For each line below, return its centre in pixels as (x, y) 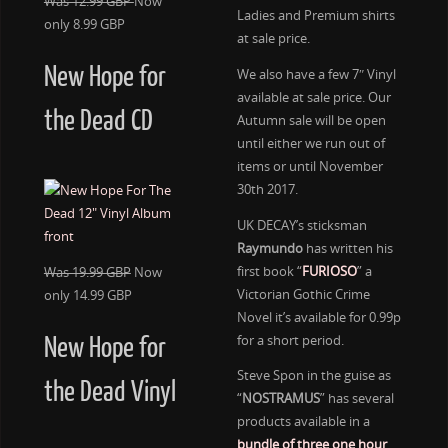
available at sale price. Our (313, 97)
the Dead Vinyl (109, 392)
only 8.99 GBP (84, 24)
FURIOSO (329, 271)
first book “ (269, 271)
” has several (356, 399)
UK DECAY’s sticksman (301, 225)
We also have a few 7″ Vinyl (316, 74)
